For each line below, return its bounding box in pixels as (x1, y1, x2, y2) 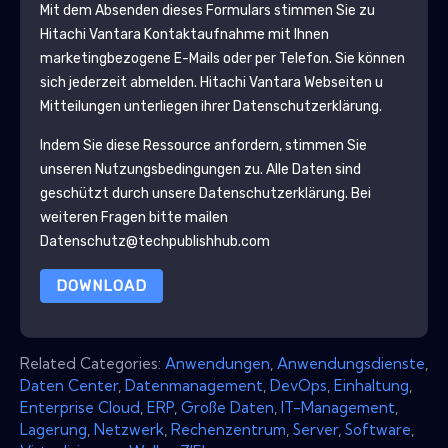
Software (345, 419, 411, 439)
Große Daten (181, 397, 274, 417)
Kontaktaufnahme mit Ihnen (140, 25, 329, 43)
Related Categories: (20, 353, 165, 373)
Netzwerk (94, 419, 164, 439)
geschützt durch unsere (39, 184, 199, 202)
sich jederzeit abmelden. (39, 73, 200, 91)
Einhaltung (334, 375, 409, 395)
